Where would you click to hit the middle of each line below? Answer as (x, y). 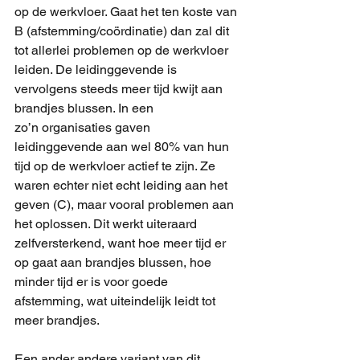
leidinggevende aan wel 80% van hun (123, 147)
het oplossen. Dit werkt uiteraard (107, 224)
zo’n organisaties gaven (84, 128)
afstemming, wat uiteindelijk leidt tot (117, 301)
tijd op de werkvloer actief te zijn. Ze (117, 166)
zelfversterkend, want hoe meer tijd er (122, 243)
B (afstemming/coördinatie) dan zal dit (123, 31)
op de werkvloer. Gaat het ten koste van (127, 12)
